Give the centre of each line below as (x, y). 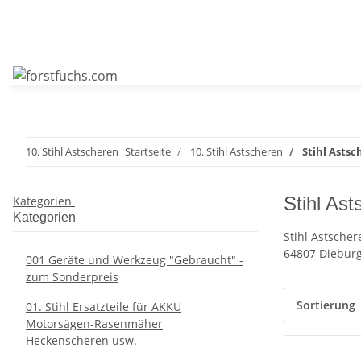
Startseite (148, 151)
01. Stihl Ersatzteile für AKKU (104, 307)
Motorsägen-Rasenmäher (94, 324)
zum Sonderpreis (72, 277)
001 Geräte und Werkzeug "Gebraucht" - (135, 260)
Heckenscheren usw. (81, 340)
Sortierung (326, 305)
